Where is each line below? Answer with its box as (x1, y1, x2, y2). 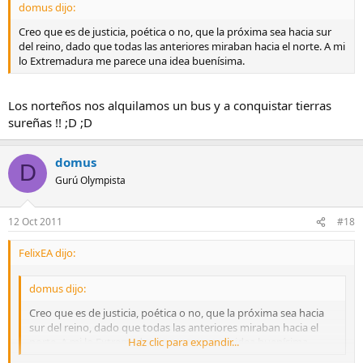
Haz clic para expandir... (127, 334, 239, 349)
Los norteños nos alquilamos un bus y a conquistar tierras (8, 96, 331, 113)
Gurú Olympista (55, 173, 126, 187)
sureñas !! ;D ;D (8, 113, 92, 130)
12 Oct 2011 (8, 215, 62, 229)
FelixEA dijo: (19, 246, 75, 261)
